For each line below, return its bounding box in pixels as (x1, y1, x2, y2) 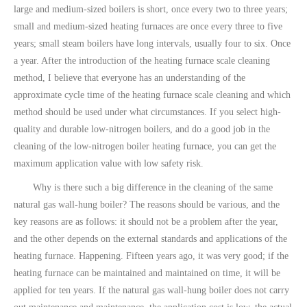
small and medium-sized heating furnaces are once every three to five (14, 21, 282, 32)
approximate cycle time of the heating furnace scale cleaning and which (14, 90, 291, 100)
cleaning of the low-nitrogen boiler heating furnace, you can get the (14, 141, 276, 151)
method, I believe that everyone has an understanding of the (14, 73, 245, 83)
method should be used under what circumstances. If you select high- (14, 107, 281, 117)
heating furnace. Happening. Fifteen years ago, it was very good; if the (14, 251, 288, 261)
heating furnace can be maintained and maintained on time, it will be (14, 268, 280, 278)
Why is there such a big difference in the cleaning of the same (14, 182, 273, 193)
